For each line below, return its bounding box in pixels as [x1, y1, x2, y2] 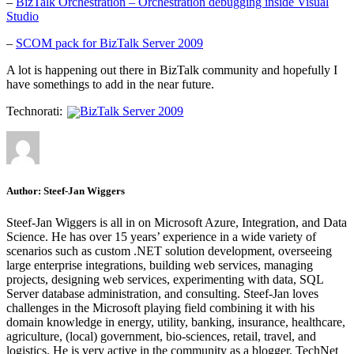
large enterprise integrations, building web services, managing [6, 258, 313, 272]
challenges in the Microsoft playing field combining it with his [6, 300, 314, 314]
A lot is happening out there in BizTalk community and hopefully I [6, 62, 337, 77]
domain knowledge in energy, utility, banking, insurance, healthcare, [6, 314, 345, 329]
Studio [6, 9, 39, 23]
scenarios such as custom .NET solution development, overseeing [6, 243, 332, 258]
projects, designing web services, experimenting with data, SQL [6, 272, 323, 286]
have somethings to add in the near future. [6, 77, 214, 91]
